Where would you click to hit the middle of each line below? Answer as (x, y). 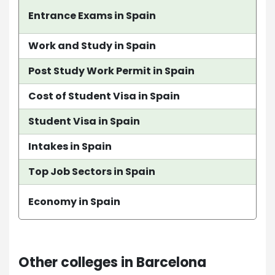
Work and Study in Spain (92, 45)
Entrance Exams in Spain (92, 15)
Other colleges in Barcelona (112, 262)
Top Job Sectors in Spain (92, 171)
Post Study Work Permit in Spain (111, 71)
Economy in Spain (74, 201)
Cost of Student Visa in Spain (104, 96)
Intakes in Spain (70, 146)
